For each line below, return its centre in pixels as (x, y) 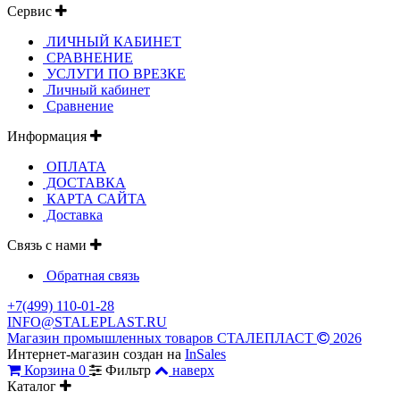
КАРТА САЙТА (95, 199)
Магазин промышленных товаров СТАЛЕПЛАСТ (162, 338)
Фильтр (130, 371)
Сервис (31, 12)
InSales (205, 354)
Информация (49, 137)
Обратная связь (91, 276)
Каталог (33, 387)
